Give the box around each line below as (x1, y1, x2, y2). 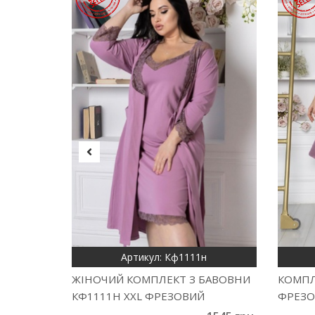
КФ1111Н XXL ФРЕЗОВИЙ (72, 288, 205, 303)
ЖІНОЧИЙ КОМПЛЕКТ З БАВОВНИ (72, 271, 250, 286)
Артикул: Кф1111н (121, 250, 207, 264)
